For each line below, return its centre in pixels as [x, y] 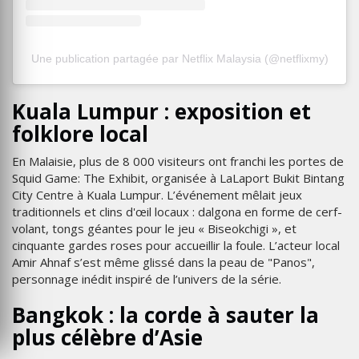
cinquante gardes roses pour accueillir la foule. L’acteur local [176, 245]
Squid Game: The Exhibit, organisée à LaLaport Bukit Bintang [178, 177]
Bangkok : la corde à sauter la [165, 315]
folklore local [80, 133]
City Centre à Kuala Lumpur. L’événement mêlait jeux [157, 194]
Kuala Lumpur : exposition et [161, 111]
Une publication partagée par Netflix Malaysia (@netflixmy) [179, 58]
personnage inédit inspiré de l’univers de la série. [147, 278]
